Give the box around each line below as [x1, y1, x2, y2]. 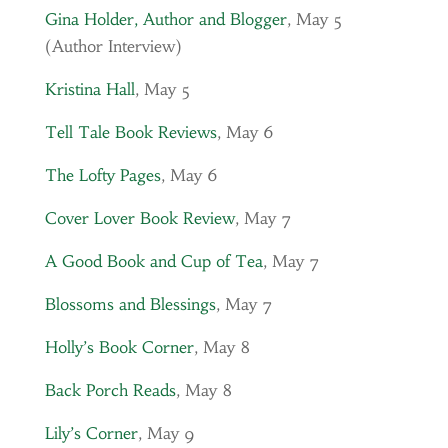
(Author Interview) [44, 36, 182, 56]
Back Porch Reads [44, 380, 176, 400]
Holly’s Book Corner [44, 337, 194, 357]
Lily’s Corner [44, 423, 138, 443]
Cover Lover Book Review [44, 208, 235, 228]
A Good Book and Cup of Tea [44, 251, 263, 271]
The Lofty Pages [44, 165, 161, 185]
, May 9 [137, 423, 195, 443]
